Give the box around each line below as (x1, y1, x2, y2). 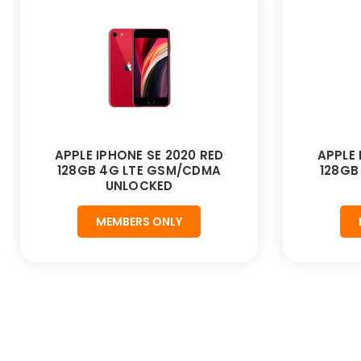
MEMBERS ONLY (96, 214, 182, 230)
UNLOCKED (105, 177, 173, 195)
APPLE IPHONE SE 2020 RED (54, 147, 224, 164)
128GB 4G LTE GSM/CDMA (56, 162, 222, 180)
